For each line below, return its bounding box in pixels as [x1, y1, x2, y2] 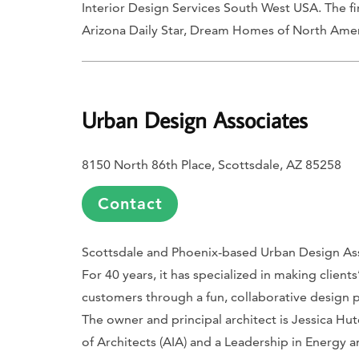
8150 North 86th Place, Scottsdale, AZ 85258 [82, 157, 341, 172]
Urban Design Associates [82, 105, 308, 134]
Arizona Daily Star [82, 22, 184, 38]
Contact [97, 194, 163, 213]
